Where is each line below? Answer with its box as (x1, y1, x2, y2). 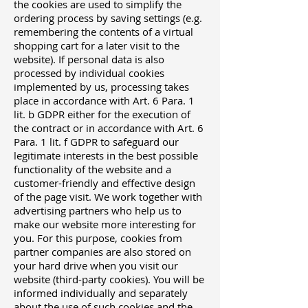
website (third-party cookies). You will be (14, 272, 204, 287)
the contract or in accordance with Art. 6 (14, 121, 203, 135)
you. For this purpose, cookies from (14, 231, 182, 245)
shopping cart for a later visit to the (14, 38, 179, 53)
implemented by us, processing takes (14, 80, 189, 94)
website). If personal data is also (14, 52, 164, 67)
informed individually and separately (14, 286, 188, 300)
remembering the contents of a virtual (14, 25, 193, 39)
